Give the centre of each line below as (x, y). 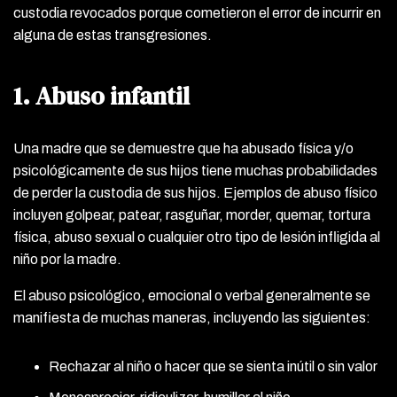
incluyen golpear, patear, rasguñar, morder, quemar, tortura (192, 214)
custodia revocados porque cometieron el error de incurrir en (197, 12)
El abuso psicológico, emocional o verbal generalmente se (192, 295)
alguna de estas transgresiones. (113, 35)
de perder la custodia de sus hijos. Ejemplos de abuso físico (195, 192)
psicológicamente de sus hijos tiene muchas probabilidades (195, 170)
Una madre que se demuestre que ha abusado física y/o (183, 148)
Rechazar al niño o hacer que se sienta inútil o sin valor (213, 366)
